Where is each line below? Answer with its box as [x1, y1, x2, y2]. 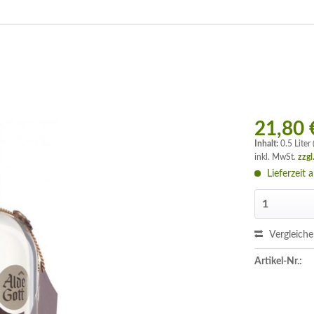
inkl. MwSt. [254, 153, 299, 161]
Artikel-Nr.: [254, 257, 303, 266]
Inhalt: [254, 139, 281, 148]
